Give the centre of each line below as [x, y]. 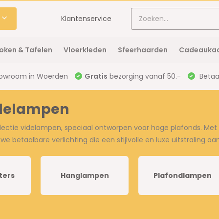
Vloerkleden [85, 50]
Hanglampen [85, 175]
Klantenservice [87, 18]
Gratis [96, 76]
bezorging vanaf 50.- [144, 76]
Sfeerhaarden [142, 50]
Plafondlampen [182, 175]
